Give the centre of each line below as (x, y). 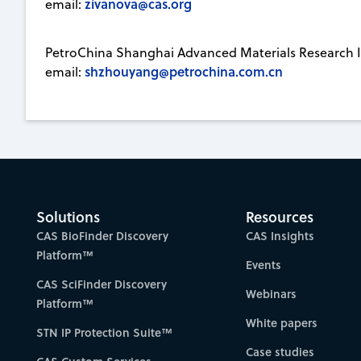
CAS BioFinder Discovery (103, 236)
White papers (282, 323)
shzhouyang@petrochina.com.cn (184, 71)
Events (264, 265)
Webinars (272, 294)
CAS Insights (280, 236)
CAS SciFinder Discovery (102, 284)
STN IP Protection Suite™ (105, 333)
